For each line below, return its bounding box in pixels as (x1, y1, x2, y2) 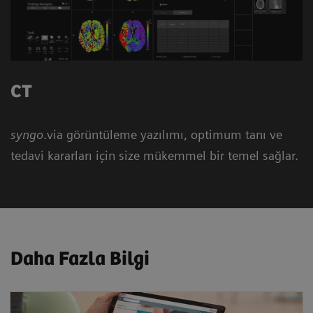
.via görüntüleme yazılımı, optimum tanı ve (43, 126, 282, 142)
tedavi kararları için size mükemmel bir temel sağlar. (10, 147, 302, 163)
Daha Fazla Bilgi (10, 247, 150, 270)
